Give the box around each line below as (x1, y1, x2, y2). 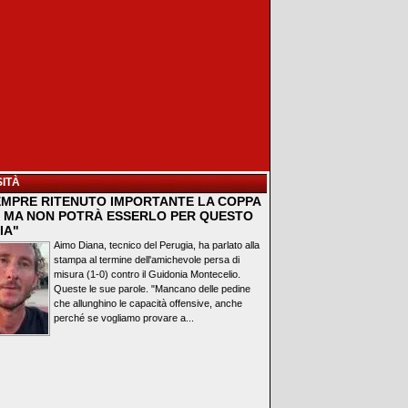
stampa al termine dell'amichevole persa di (54, 254, 240, 265)
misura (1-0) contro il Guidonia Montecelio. (54, 269, 240, 280)
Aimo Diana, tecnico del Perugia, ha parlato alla (54, 240, 260, 250)
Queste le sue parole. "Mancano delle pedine (54, 283, 250, 294)
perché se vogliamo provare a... (54, 312, 194, 323)
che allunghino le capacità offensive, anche (54, 298, 242, 309)
